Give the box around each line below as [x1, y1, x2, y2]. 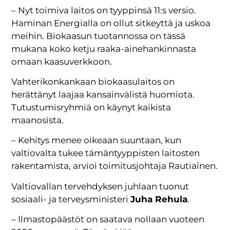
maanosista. [11, 115, 64, 126]
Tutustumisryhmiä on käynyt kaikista [11, 102, 171, 113]
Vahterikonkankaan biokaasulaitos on [11, 76, 175, 87]
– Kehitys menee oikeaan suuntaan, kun [11, 135, 182, 146]
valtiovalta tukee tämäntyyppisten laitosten [11, 148, 200, 159]
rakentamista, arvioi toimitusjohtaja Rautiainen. [11, 161, 218, 171]
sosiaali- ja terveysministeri [11, 194, 131, 204]
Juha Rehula [130, 194, 188, 204]
